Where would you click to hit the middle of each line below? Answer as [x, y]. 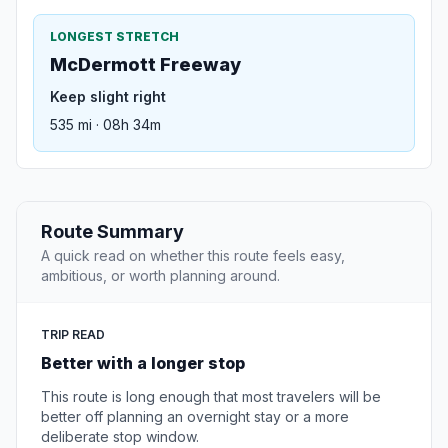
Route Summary [112, 232]
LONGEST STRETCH [114, 37]
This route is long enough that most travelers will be [211, 397]
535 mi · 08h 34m [105, 125]
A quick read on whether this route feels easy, [193, 256]
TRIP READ [73, 335]
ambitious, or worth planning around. [160, 276]
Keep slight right [108, 97]
